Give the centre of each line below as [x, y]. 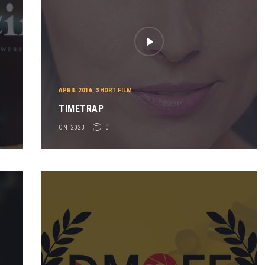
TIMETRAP [81, 108]
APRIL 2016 [76, 91]
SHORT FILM [114, 91]
